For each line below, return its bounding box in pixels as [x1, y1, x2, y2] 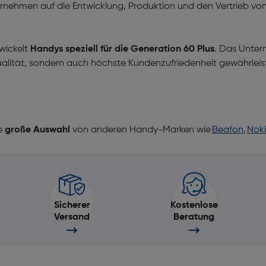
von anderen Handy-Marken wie [70, 125, 212, 135]
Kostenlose [170, 201, 218, 210]
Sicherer [53, 201, 90, 210]
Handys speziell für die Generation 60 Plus [30, 45, 214, 54]
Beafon [212, 125, 243, 135]
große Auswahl [5, 125, 70, 135]
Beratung [173, 213, 215, 222]
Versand [54, 213, 90, 222]
